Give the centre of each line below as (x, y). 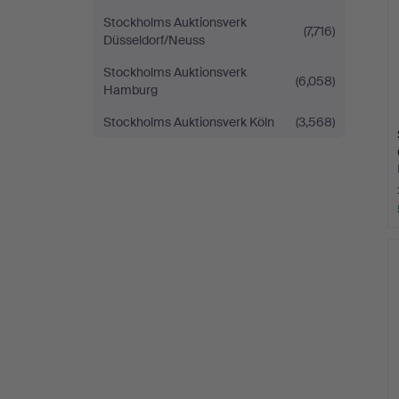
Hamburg (130, 90)
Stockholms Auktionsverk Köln (189, 122)
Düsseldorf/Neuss (154, 40)
